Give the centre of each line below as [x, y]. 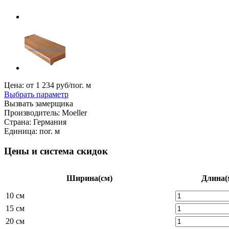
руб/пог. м [73, 85]
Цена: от [20, 85]
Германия [50, 122]
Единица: [22, 131]
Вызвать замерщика [39, 104]
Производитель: [33, 113]
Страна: [19, 122]
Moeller [74, 113]
